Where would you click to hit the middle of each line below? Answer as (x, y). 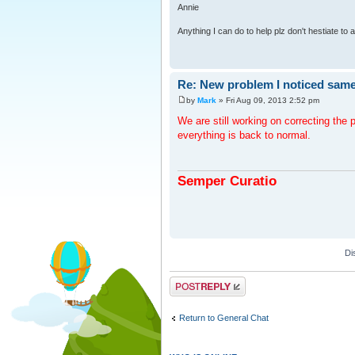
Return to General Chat (224, 317)
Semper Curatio (227, 180)
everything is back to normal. (244, 135)
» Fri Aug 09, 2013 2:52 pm (268, 100)
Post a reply (193, 283)
